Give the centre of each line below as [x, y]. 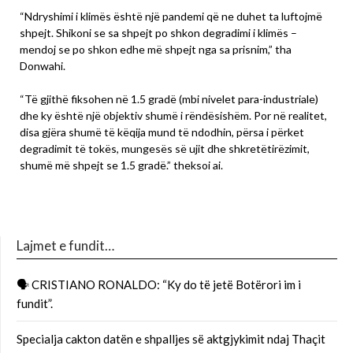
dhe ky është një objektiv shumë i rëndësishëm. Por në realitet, [173, 116]
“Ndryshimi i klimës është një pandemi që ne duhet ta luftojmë [171, 17]
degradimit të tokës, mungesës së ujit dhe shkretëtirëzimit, [165, 149]
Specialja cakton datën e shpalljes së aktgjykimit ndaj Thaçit [171, 339]
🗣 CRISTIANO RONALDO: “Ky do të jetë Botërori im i [159, 285]
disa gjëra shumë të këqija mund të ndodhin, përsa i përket [162, 132]
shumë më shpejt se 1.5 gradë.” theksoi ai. [121, 165]
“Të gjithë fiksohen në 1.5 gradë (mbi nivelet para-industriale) [169, 99]
